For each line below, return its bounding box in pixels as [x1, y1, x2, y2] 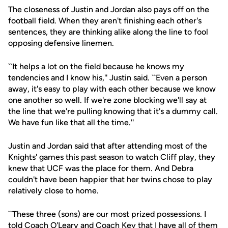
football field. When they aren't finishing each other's [8, 16, 202, 25]
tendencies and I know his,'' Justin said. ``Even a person [8, 73, 207, 82]
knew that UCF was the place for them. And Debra [8, 163, 193, 173]
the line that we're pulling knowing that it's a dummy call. [8, 106, 218, 116]
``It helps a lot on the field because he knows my [8, 62, 184, 71]
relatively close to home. [8, 186, 99, 195]
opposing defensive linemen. [8, 38, 114, 48]
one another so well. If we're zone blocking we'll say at [8, 95, 207, 105]
